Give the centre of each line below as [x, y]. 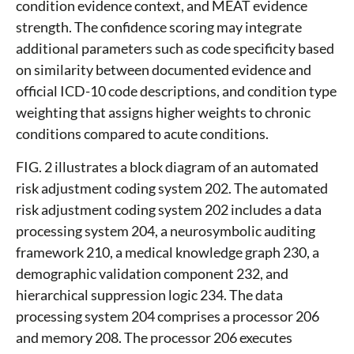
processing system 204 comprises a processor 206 [168, 316]
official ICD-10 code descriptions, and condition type [176, 91]
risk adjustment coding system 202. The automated [172, 188]
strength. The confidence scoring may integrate [159, 27]
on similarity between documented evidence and [164, 70]
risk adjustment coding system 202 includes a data [169, 210]
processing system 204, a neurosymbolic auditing [166, 231]
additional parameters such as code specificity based [175, 49]
